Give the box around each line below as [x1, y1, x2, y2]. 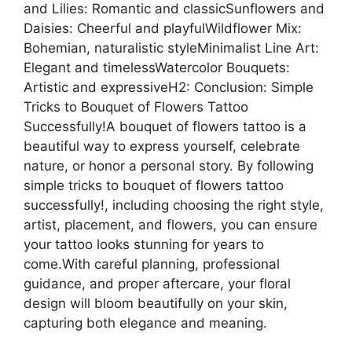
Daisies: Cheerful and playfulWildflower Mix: [24, 20, 302, 36]
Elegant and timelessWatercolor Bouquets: [24, 59, 290, 75]
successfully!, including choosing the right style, [24, 196, 324, 213]
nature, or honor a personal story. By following [24, 157, 313, 174]
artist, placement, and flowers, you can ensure [24, 216, 317, 233]
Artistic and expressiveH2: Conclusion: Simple [24, 79, 313, 95]
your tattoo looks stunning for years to [24, 236, 264, 252]
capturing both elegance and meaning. [24, 314, 267, 331]
